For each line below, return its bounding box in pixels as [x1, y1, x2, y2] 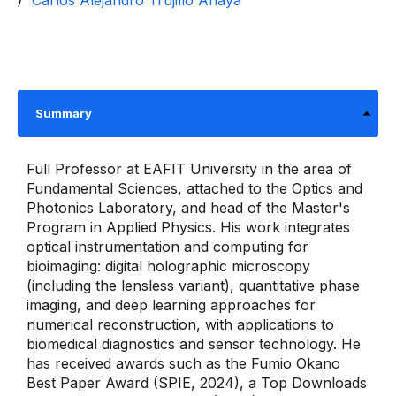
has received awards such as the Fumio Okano [27, 354, 340, 372]
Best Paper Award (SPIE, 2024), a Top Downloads [27, 374, 367, 392]
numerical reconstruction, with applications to [27, 316, 334, 333]
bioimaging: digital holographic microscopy [27, 257, 310, 275]
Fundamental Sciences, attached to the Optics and [27, 179, 362, 197]
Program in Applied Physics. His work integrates [27, 218, 350, 236]
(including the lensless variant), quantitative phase [27, 277, 360, 294]
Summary [35, 106, 92, 120]
